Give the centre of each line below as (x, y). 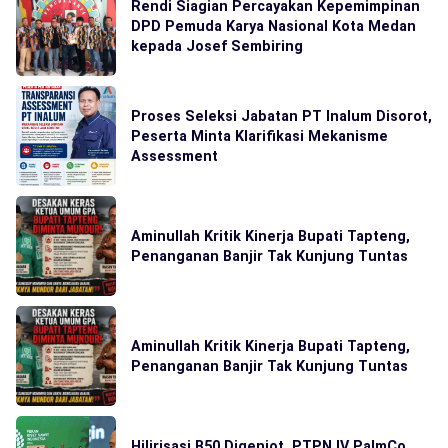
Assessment (174, 156)
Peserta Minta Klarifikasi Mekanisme (259, 136)
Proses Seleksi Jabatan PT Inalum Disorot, (281, 116)
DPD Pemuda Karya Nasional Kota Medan (273, 26)
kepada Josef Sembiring (217, 46)
